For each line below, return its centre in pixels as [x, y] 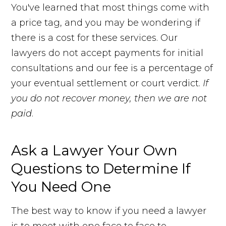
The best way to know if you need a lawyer [109, 211]
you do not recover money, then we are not [109, 99]
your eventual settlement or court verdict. [107, 83]
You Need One [61, 187]
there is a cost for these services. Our [95, 38]
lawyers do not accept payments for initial [107, 53]
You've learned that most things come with [110, 8]
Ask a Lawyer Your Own [95, 151]
